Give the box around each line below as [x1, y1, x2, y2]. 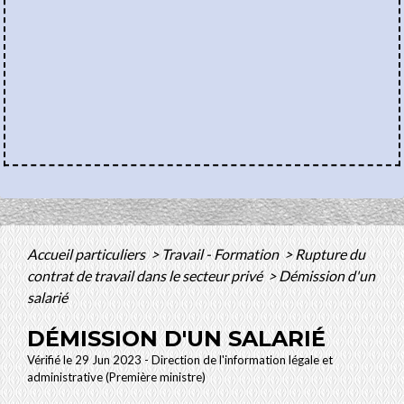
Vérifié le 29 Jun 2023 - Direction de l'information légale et [27, 353, 333, 368]
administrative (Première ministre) [27, 370, 206, 385]
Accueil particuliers [27, 245, 148, 263]
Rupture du [295, 245, 365, 263]
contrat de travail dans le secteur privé [27, 267, 265, 285]
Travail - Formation [161, 245, 281, 263]
